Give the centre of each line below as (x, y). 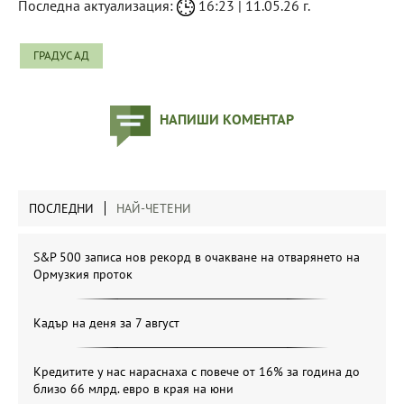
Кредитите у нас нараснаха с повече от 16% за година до (197, 371)
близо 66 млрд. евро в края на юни (133, 388)
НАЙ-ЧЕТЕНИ (154, 208)
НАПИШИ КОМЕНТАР (227, 119)
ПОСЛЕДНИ (61, 208)
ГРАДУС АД (61, 55)
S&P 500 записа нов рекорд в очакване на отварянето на (197, 257)
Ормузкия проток (83, 274)
